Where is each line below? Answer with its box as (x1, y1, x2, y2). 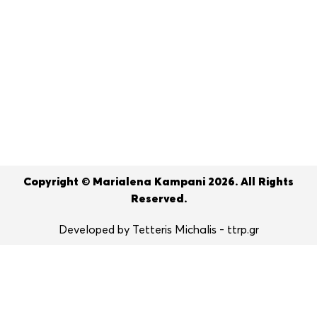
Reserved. (130, 193, 187, 205)
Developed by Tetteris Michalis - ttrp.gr (58, 224, 259, 236)
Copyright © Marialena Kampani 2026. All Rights (23, 176, 294, 188)
